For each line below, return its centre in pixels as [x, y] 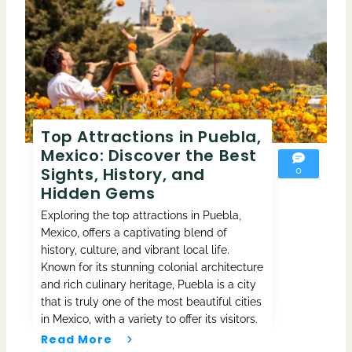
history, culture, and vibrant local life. [135, 249]
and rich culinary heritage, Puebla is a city [148, 284]
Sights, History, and [123, 174]
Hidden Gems [98, 193]
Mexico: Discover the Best [149, 155]
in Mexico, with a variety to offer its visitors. [149, 319]
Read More [77, 339]
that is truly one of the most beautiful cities [151, 301]
